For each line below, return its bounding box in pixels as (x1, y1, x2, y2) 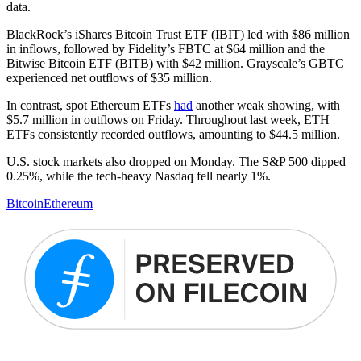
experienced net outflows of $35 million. (6, 71, 212, 85)
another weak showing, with (193, 98, 340, 113)
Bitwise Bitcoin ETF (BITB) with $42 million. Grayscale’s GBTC (6, 56, 344, 71)
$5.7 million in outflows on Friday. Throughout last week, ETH (6, 113, 330, 127)
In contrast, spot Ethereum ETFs (6, 98, 174, 113)
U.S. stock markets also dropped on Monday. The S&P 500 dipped (6, 155, 346, 169)
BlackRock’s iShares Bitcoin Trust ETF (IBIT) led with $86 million (6, 27, 350, 42)
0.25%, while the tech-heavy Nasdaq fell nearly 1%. (6, 169, 271, 184)
